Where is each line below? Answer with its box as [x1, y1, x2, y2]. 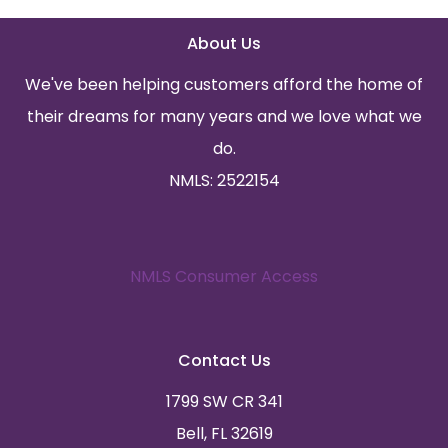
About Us [187, 31, 261, 55]
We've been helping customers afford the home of [25, 72, 423, 96]
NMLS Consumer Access [130, 264, 318, 288]
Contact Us [177, 348, 271, 372]
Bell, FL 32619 [175, 421, 273, 445]
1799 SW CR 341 [165, 389, 283, 413]
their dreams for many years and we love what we [26, 104, 422, 128]
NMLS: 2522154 [168, 168, 280, 192]
